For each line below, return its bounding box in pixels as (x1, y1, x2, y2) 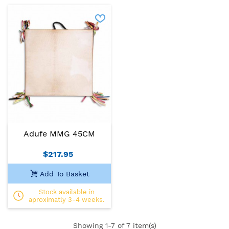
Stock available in (38, 188, 95, 196)
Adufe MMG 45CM (23, 128, 95, 139)
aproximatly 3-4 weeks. (29, 195, 105, 203)
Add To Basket (40, 169, 90, 178)
